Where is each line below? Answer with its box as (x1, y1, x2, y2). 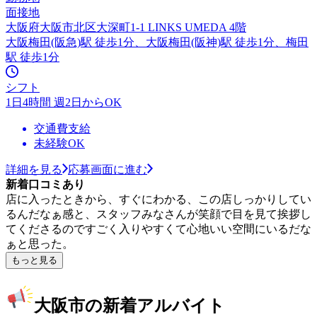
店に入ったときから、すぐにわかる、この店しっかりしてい (6, 192, 311, 205)
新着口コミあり (6, 178, 85, 190)
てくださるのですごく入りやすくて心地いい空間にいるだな (6, 222, 311, 235)
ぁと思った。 (6, 237, 74, 250)
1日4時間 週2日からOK (6, 96, 122, 108)
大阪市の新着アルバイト (34, 296, 225, 315)
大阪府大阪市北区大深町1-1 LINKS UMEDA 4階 (6, 21, 246, 33)
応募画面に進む (68, 163, 147, 175)
